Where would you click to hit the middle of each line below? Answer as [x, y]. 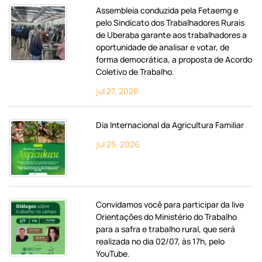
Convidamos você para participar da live [170, 204]
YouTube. [113, 253]
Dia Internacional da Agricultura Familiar [170, 125]
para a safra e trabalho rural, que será [166, 229]
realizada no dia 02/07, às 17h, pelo [161, 241]
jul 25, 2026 [118, 144]
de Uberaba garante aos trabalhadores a [172, 35]
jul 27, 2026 [118, 91]
